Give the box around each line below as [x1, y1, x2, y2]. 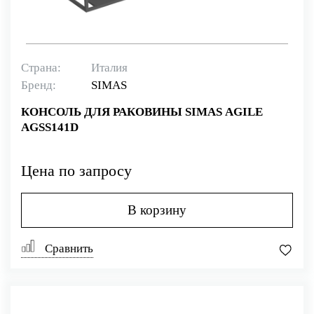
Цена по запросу [21, 162, 132, 180]
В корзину [128, 203, 186, 218]
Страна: [21, 60, 61, 74]
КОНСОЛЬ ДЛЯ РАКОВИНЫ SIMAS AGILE [21, 104, 263, 118]
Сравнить [42, 242, 93, 256]
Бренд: [21, 78, 56, 92]
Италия [91, 60, 128, 74]
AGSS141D [21, 120, 78, 134]
